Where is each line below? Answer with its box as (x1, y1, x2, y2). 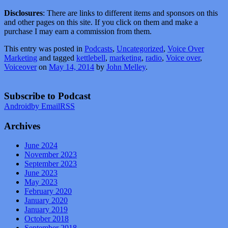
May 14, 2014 (49, 63, 94, 72)
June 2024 (24, 141, 58, 150)
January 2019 (24, 205, 68, 214)
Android (4, 102, 31, 110)
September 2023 (24, 159, 77, 168)
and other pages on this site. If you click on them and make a (4, 18, 198, 27)
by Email (31, 102, 60, 110)
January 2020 (24, 196, 68, 205)
